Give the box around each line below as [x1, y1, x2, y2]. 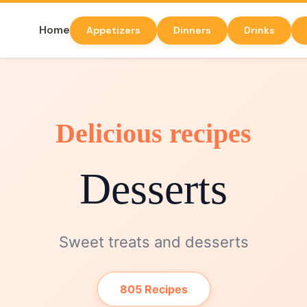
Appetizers [86, 23, 141, 36]
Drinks [244, 23, 275, 36]
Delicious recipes [56, 118, 251, 149]
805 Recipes [119, 282, 188, 296]
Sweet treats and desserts [58, 233, 249, 251]
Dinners [173, 23, 212, 36]
